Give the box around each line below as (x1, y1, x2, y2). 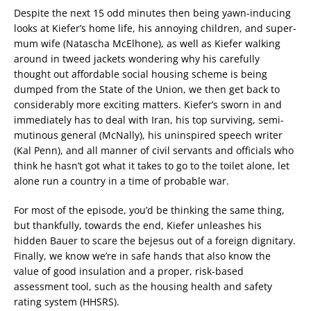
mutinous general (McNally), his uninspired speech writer (14, 128, 283, 142)
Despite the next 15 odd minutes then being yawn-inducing (14, 6, 291, 20)
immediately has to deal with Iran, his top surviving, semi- (14, 113, 284, 127)
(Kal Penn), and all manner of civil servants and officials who (14, 144, 294, 158)
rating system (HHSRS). (14, 295, 119, 309)
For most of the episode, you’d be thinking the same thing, (14, 203, 285, 217)
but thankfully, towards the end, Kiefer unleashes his (14, 219, 262, 233)
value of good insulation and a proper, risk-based (14, 264, 244, 278)
